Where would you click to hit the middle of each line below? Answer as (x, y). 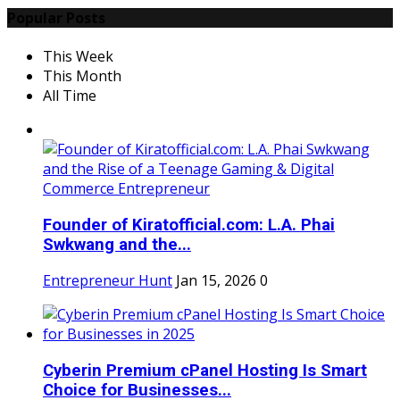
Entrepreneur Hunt (108, 281)
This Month (82, 75)
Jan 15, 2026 (216, 281)
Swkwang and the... (117, 244)
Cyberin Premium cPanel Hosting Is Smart (205, 370)
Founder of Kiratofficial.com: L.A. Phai (189, 225)
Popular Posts (56, 17)
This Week (78, 56)
